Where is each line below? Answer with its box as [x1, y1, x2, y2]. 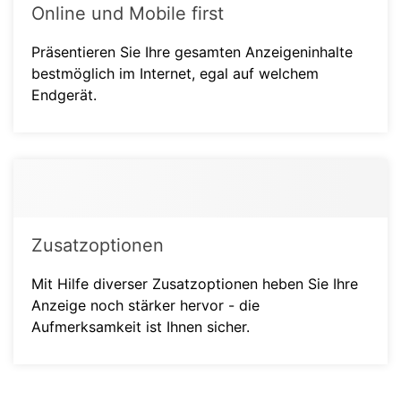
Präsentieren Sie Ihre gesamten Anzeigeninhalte [31, 43, 353, 61]
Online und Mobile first [31, 3, 224, 24]
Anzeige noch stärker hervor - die [31, 296, 260, 314]
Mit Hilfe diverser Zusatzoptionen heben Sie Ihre [31, 275, 358, 293]
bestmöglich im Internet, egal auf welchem [31, 64, 319, 82]
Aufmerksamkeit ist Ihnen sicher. [31, 318, 250, 336]
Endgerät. [31, 86, 97, 104]
